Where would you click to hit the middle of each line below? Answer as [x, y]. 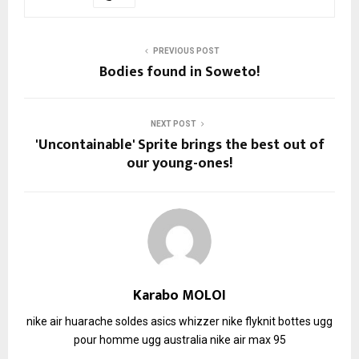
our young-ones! [179, 163]
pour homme [106, 339]
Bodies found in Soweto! [179, 72]
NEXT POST [173, 123]
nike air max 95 [248, 339]
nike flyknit [249, 321]
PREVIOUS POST [186, 50]
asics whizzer [185, 321]
